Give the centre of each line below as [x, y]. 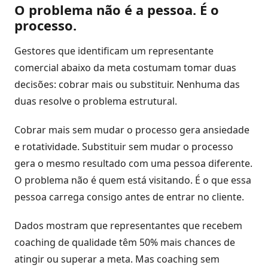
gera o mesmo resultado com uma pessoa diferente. [133, 163]
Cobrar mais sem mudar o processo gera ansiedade [132, 130]
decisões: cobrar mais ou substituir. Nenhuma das [127, 84]
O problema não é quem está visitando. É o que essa [133, 180]
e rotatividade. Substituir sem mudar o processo [124, 146]
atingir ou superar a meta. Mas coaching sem [117, 259]
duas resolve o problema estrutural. [96, 101]
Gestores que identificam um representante [114, 51]
